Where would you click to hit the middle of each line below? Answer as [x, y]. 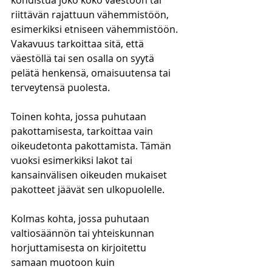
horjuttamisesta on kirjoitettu [80, 248]
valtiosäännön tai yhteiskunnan [84, 233]
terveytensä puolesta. [60, 87]
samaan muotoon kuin [64, 262]
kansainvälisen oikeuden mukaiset [90, 175]
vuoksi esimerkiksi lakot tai [73, 160]
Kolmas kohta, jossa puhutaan [81, 219]
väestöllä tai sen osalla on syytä [84, 58]
